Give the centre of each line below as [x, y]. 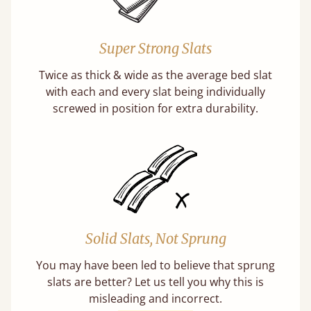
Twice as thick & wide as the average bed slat [155, 75]
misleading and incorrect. [155, 299]
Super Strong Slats [155, 48]
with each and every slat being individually [155, 92]
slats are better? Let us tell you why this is [155, 282]
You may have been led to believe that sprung [155, 265]
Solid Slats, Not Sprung [155, 238]
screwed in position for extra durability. [155, 108]
